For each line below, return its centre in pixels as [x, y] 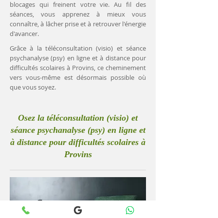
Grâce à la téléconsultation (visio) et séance [78, 48]
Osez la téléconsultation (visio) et [78, 118]
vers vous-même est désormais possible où [78, 77]
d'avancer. [24, 34]
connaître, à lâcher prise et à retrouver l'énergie [78, 24]
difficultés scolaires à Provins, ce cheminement [78, 68]
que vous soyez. [33, 87]
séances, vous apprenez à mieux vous [78, 14]
